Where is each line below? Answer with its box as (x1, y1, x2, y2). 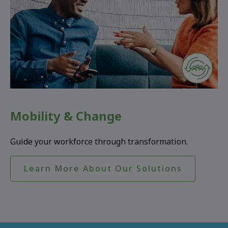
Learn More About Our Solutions (23, 162, 182, 174)
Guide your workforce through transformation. (10, 135, 188, 147)
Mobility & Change (10, 107, 122, 124)
